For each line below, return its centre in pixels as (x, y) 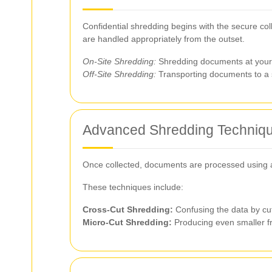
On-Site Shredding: (119, 61)
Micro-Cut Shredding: (127, 222)
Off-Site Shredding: (119, 74)
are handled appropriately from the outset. (164, 39)
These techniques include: (133, 187)
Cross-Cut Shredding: (128, 209)
